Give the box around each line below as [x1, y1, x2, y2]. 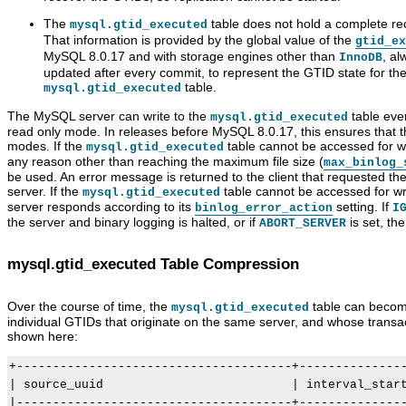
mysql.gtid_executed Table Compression [7, 256, 299, 274]
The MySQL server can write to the [7, 109, 210, 124]
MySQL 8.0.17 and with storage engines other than [43, 49, 339, 64]
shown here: [7, 329, 78, 344]
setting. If [333, 199, 392, 215]
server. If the [7, 184, 82, 199]
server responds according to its [7, 199, 195, 215]
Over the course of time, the [7, 299, 171, 314]
